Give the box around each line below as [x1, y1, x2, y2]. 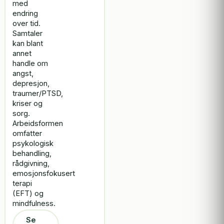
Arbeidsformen [12, 119, 63, 128]
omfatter [12, 129, 42, 138]
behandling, [12, 149, 52, 158]
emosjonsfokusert [12, 169, 75, 178]
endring [12, 9, 38, 18]
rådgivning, [12, 159, 50, 168]
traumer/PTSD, [12, 89, 63, 98]
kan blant [12, 39, 43, 48]
